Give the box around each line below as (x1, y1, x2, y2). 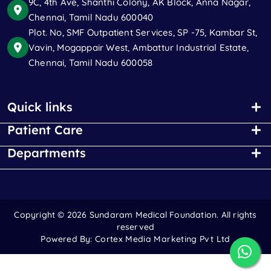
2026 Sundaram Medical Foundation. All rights (67, 209, 257, 220)
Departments (7, 145, 86, 160)
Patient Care (7, 122, 83, 137)
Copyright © (14, 209, 67, 220)
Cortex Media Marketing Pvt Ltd (94, 233, 230, 244)
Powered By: (41, 233, 95, 244)
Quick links (7, 99, 73, 114)
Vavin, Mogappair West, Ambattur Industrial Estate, (28, 42, 249, 53)
